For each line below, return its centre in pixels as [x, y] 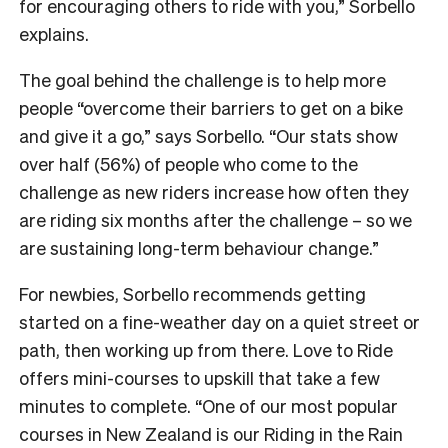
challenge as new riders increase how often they [214, 191]
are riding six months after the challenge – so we [215, 219]
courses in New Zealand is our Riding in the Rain [211, 433]
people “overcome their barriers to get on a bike [211, 107]
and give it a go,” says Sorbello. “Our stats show [208, 135]
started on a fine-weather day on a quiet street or [219, 321]
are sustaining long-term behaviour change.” [199, 247]
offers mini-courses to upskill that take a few [199, 377]
